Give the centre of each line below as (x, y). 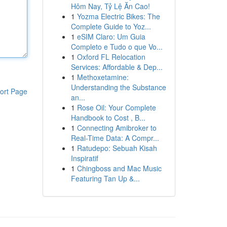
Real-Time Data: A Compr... (115, 138)
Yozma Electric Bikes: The (118, 16)
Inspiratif (84, 158)
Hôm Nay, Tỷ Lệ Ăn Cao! (110, 6)
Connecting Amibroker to (117, 128)
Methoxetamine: (103, 77)
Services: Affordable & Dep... (117, 67)
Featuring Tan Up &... (105, 178)
